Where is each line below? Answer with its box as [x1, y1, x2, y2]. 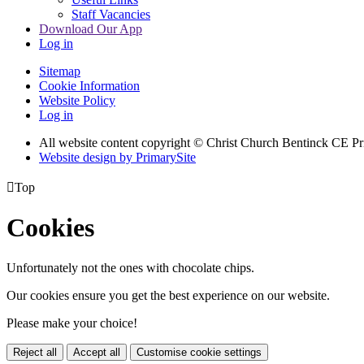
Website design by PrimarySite [39, 149, 196, 164]
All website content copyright [39, 135, 193, 149]
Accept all [73, 345, 120, 358]
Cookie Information [39, 78, 140, 93]
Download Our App [39, 21, 142, 36]
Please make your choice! [6, 315, 137, 330]
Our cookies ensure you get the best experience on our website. [6, 288, 330, 302]
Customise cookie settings [136, 345, 262, 358]
